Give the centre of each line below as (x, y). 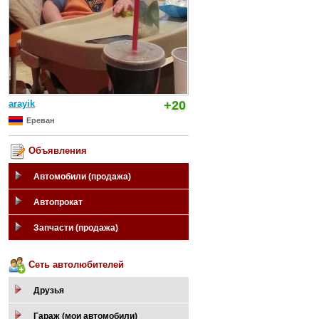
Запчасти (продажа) (76, 228)
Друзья (49, 291)
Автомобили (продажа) (82, 177)
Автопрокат (58, 202)
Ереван (41, 120)
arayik (22, 104)
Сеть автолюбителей (75, 265)
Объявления (56, 151)
